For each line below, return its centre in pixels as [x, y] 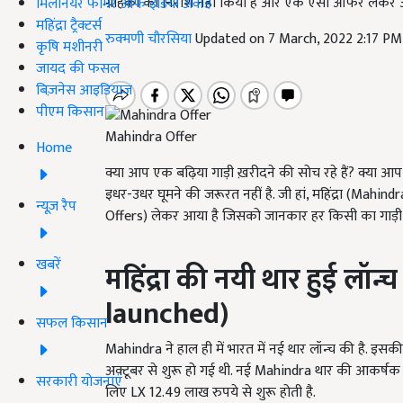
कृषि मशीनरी [69, 47]
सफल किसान [72, 323]
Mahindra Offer [151, 138]
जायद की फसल [78, 68]
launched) [167, 315]
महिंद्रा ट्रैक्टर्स [69, 25]
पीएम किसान [70, 112]
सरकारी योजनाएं [79, 381]
